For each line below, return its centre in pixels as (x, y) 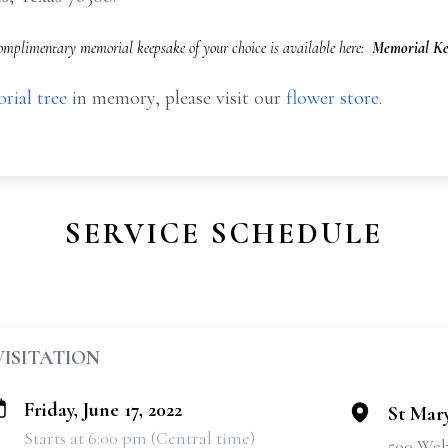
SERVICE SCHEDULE (224, 233)
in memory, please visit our (176, 98)
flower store (332, 98)
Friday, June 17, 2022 (103, 410)
